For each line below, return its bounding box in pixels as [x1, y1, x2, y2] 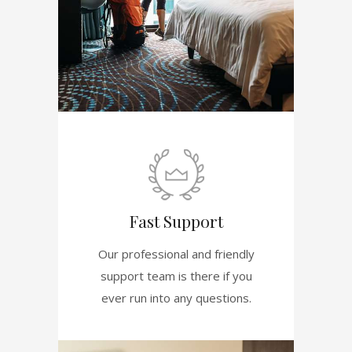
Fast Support [129, 209, 223, 232]
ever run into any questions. [101, 289, 251, 306]
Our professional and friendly [97, 245, 255, 262]
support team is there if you [100, 267, 252, 284]
